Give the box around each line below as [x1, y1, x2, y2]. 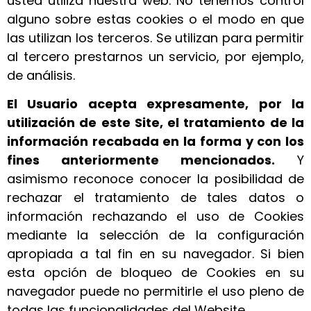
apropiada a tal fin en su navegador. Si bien [7, 245, 304, 263]
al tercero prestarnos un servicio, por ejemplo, [7, 47, 304, 65]
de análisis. [7, 66, 75, 84]
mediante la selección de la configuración [7, 226, 304, 244]
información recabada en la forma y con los [7, 133, 304, 151]
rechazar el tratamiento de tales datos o [7, 189, 304, 207]
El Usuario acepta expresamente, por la [7, 95, 304, 113]
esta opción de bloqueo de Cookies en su [7, 264, 304, 282]
